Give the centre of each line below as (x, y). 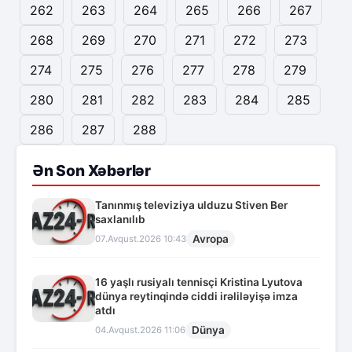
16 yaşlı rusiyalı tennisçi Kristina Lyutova (199, 282)
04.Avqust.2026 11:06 (140, 330)
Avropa (211, 239)
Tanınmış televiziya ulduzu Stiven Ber (191, 205)
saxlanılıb (120, 220)
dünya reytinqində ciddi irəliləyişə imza (196, 297)
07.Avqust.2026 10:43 (141, 239)
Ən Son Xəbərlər (92, 171)
